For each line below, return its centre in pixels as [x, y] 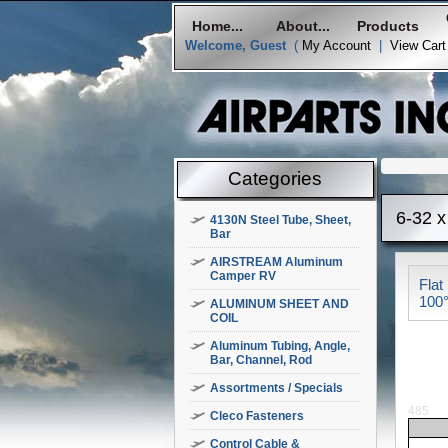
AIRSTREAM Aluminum [276, 262]
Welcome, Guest [235, 45]
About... [302, 26]
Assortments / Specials [276, 388]
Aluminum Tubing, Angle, [280, 346]
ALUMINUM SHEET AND [279, 304]
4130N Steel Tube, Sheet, [280, 220]
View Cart [418, 45]
